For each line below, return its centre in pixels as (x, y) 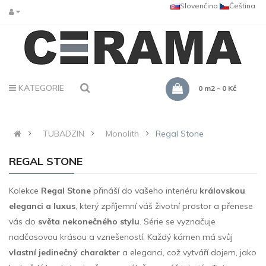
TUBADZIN (64, 134)
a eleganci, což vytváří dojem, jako (188, 252)
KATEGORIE (41, 88)
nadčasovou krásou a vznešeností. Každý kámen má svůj (121, 237)
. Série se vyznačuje (178, 221)
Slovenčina (199, 6)
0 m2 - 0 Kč (217, 88)
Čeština (242, 6)
